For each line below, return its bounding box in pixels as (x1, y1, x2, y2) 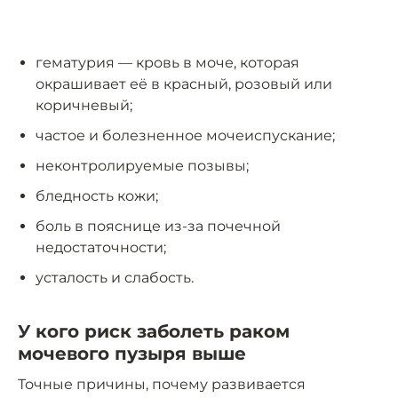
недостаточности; (36, 239, 166, 257)
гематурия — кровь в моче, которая (36, 54, 299, 72)
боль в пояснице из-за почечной (36, 218, 281, 235)
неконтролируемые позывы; (36, 157, 249, 175)
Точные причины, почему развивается (18, 376, 306, 394)
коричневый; (36, 97, 132, 115)
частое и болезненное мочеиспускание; (36, 127, 335, 145)
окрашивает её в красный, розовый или (36, 76, 332, 93)
